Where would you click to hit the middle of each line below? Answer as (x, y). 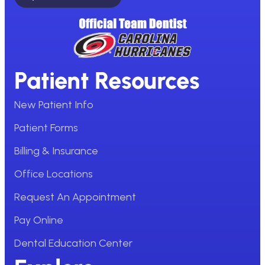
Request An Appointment (75, 197)
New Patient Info (54, 105)
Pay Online (39, 220)
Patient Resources (107, 81)
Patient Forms (46, 128)
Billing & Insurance (56, 151)
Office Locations (54, 174)
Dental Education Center (73, 243)
